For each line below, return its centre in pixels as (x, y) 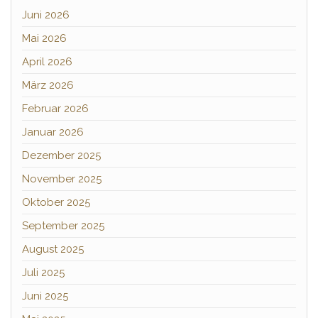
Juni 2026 (46, 15)
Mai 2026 (44, 38)
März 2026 (48, 85)
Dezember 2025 (61, 155)
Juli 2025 (43, 273)
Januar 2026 (53, 132)
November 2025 (62, 179)
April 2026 (47, 62)
